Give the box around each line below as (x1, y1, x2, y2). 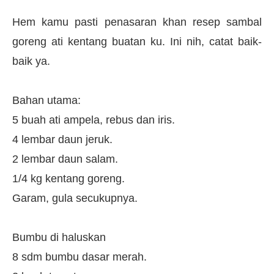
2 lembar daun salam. (12, 152, 118, 165)
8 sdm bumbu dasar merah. (12, 250, 147, 263)
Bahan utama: (12, 94, 81, 106)
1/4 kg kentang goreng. (12, 172, 125, 185)
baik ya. (12, 54, 50, 67)
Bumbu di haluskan (12, 231, 106, 243)
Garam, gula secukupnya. (12, 191, 138, 204)
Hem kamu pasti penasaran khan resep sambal (12, 15, 262, 28)
